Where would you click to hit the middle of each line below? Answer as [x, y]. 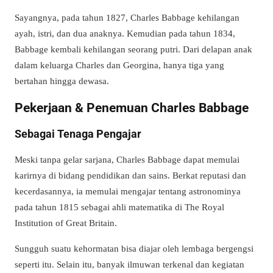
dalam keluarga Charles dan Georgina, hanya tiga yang [119, 65]
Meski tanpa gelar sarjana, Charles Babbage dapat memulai [127, 160]
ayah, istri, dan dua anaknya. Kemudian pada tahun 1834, [125, 33]
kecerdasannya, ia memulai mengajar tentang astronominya [128, 191]
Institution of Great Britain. [66, 223]
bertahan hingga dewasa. [62, 80]
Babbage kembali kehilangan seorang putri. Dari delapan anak [133, 49]
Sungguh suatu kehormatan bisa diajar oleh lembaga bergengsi [134, 248]
